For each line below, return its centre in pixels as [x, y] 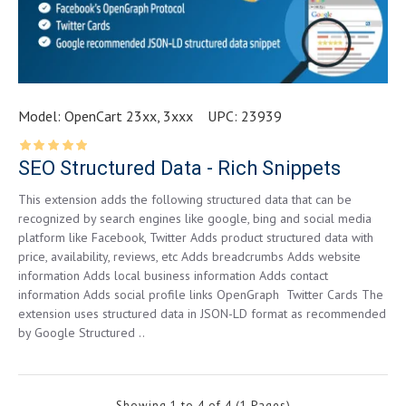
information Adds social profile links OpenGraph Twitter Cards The [201, 295]
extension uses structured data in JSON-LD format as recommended [202, 314]
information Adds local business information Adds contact [173, 276]
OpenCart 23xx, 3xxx [129, 116]
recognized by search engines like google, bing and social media [195, 219]
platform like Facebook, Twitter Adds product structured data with [196, 238]
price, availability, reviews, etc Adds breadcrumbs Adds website [189, 257]
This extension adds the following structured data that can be [185, 200]
